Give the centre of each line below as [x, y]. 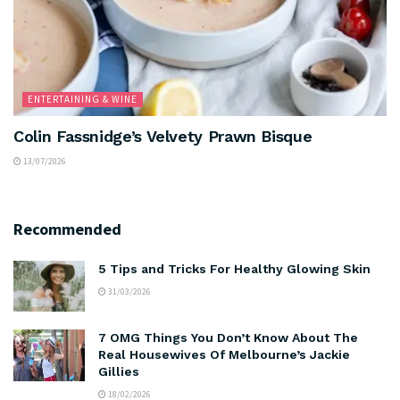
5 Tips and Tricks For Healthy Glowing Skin [234, 269]
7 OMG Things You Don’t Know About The [228, 338]
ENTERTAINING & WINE [83, 100]
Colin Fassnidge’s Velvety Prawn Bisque [163, 137]
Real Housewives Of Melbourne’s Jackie [224, 355]
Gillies [119, 372]
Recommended [67, 229]
